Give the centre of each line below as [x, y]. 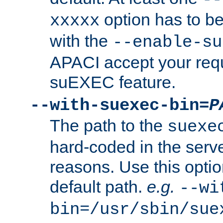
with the [81, 41]
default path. [98, 187]
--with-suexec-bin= [119, 106]
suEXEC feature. [113, 82]
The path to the [109, 126]
